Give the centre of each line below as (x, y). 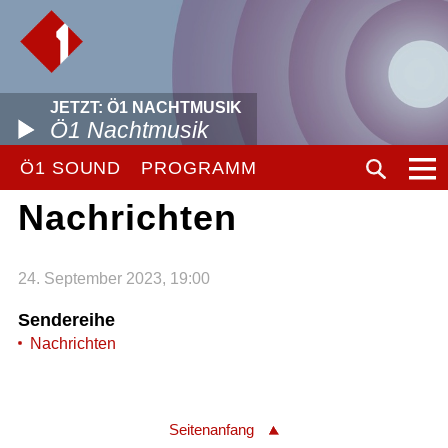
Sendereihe (66, 319)
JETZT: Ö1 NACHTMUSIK (146, 107)
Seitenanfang (211, 430)
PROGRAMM (199, 168)
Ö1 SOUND (71, 168)
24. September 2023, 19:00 (113, 278)
